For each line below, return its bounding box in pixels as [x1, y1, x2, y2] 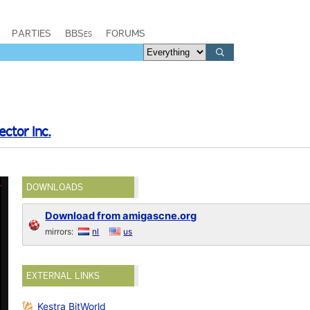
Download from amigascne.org [45, 210, 197, 222]
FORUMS [106, 27, 145, 39]
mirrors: [45, 226, 76, 237]
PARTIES [12, 27, 51, 39]
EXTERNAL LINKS [26, 270, 100, 282]
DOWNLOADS [26, 181, 84, 193]
